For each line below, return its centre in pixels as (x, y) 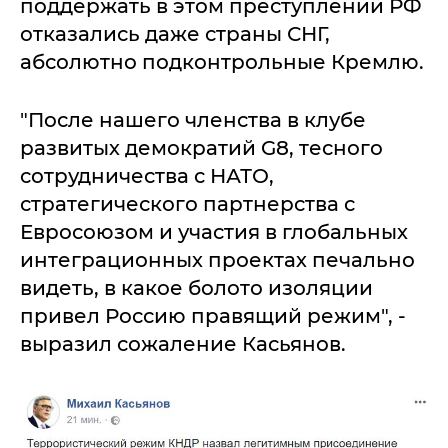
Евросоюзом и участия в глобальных (214, 232)
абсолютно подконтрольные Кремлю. (222, 62)
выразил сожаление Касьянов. (183, 344)
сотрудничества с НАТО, (147, 176)
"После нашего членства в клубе (193, 120)
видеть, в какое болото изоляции (196, 288)
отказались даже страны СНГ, (175, 34)
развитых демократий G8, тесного (201, 148)
